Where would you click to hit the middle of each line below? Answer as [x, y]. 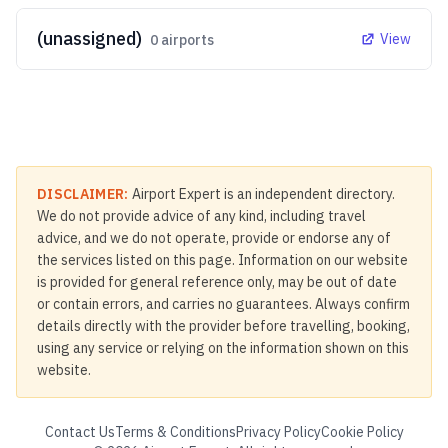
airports [186, 40]
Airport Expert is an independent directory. [261, 194]
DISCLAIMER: [83, 194]
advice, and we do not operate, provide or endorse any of [214, 238]
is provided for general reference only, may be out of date [217, 282]
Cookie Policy [362, 432]
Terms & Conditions [175, 432]
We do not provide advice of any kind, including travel [201, 216]
